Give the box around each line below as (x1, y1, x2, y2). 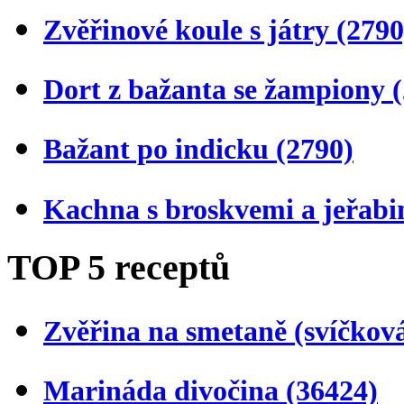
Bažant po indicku (43, 133, 276, 166)
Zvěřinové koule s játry (43, 14, 336, 47)
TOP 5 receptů (7, 246, 230, 288)
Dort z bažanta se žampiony (43, 73, 392, 106)
